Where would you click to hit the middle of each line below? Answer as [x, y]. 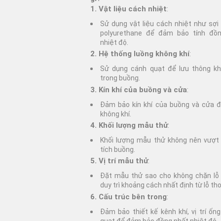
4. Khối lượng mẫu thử [129, 126]
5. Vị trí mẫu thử [119, 161]
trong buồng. [120, 78]
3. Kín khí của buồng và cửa [139, 90]
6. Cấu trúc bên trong [129, 197]
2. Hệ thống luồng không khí [140, 54]
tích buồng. [118, 150]
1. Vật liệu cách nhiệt [129, 9]
